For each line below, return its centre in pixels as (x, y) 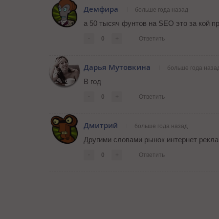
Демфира (101, 9)
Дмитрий (101, 126)
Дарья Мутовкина (117, 67)
